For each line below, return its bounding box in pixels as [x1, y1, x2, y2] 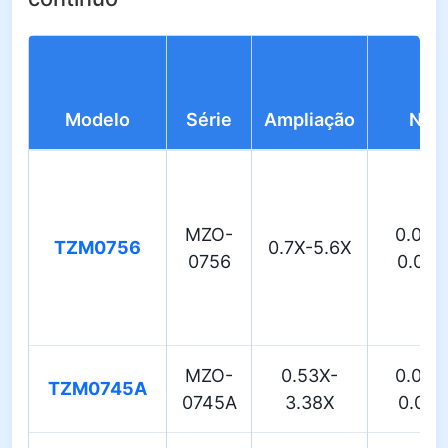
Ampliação [264, 109, 355, 130]
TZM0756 [54, 237, 141, 258]
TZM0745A [48, 378, 147, 399]
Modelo [65, 109, 130, 130]
